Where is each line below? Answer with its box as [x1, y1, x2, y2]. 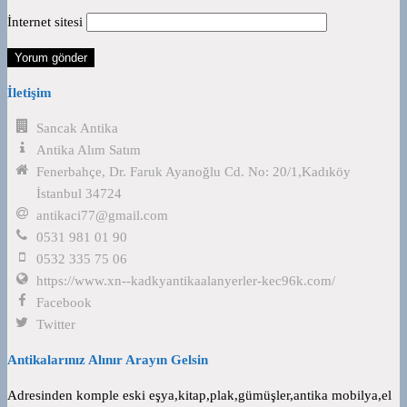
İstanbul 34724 [36, 185, 123, 201]
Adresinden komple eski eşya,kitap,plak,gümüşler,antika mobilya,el [7, 387, 392, 402]
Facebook [36, 294, 93, 310]
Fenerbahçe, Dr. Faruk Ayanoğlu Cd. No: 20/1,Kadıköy [36, 164, 352, 179]
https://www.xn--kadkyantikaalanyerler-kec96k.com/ [36, 273, 336, 288]
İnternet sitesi [7, 14, 83, 29]
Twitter [36, 316, 76, 332]
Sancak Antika [36, 120, 119, 135]
